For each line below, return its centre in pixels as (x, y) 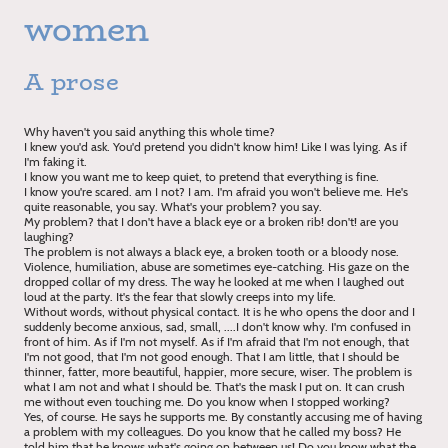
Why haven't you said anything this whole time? (151, 131)
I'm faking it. (57, 161)
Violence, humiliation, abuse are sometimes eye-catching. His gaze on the (216, 266)
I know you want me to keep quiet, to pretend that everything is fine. (203, 176)
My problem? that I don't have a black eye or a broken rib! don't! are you (211, 221)
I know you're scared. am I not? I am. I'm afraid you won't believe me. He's (216, 191)
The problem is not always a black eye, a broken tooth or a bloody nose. (211, 251)
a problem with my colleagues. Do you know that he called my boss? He (212, 431)
